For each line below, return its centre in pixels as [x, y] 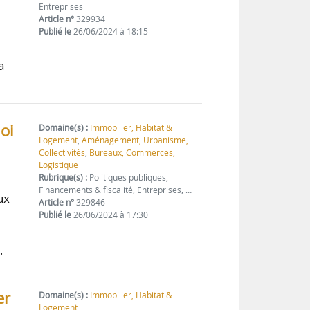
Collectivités [62, 153]
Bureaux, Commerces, [133, 153]
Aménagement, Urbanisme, [135, 140]
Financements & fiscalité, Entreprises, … [116, 190]
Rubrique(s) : [63, 178]
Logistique [59, 165]
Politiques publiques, [128, 178]
